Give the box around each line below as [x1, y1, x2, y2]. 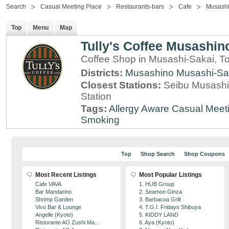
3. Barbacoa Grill [139, 196, 180, 202]
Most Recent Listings [35, 171, 97, 178]
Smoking [81, 114, 120, 125]
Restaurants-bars [116, 3, 164, 10]
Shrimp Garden [35, 196, 73, 202]
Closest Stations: [81, 80, 164, 90]
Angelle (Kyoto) [35, 212, 73, 218]
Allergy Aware [109, 103, 169, 114]
